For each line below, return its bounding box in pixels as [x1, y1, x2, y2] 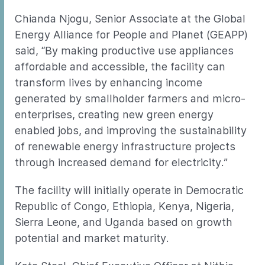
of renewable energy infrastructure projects [15, 140, 235, 153]
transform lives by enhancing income [15, 76, 202, 89]
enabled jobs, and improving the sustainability [15, 124, 247, 137]
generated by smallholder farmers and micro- [15, 92, 245, 105]
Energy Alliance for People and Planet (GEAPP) [15, 28, 248, 41]
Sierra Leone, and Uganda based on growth [15, 216, 232, 228]
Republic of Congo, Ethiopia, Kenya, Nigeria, [15, 200, 234, 212]
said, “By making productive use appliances [15, 44, 234, 57]
